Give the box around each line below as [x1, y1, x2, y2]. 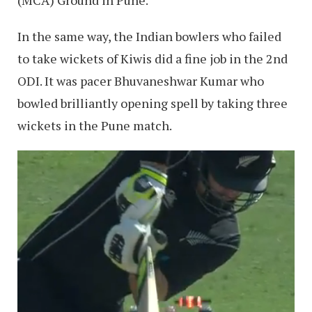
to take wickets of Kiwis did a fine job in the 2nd [17, 49, 288, 67]
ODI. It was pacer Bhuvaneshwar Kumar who [17, 72, 264, 89]
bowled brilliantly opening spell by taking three [17, 94, 288, 111]
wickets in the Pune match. [17, 116, 172, 134]
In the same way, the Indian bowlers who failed [17, 27, 281, 45]
